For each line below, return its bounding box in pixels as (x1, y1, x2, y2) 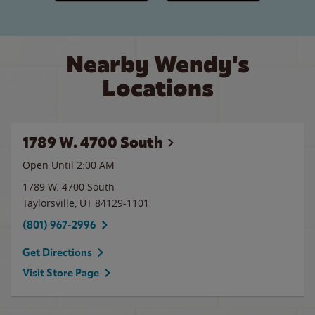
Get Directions (22, 246, 92, 259)
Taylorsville (22, 196, 75, 210)
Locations (101, 73, 214, 103)
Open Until (22, 158, 77, 172)
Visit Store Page (22, 266, 99, 279)
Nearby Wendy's (65, 49, 250, 79)
